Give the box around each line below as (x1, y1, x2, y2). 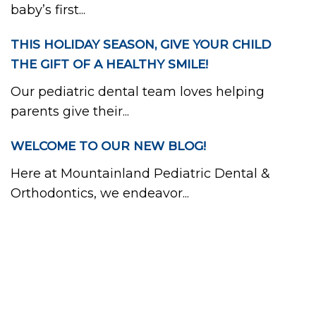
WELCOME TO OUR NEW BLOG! (11, 139, 206, 153)
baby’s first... (11, 2, 85, 18)
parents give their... (11, 104, 129, 119)
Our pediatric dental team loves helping (11, 84, 265, 99)
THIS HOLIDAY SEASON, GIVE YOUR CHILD (11, 37, 271, 51)
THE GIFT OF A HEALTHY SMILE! (11, 57, 208, 71)
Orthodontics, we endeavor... (11, 186, 189, 201)
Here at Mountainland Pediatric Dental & (11, 166, 270, 181)
